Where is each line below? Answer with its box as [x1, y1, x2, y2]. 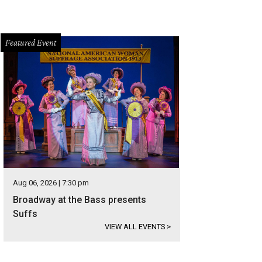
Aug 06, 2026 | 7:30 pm [13, 178, 89, 187]
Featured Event [5, 37, 56, 47]
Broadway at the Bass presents [13, 194, 146, 205]
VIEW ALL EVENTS [105, 222, 167, 231]
